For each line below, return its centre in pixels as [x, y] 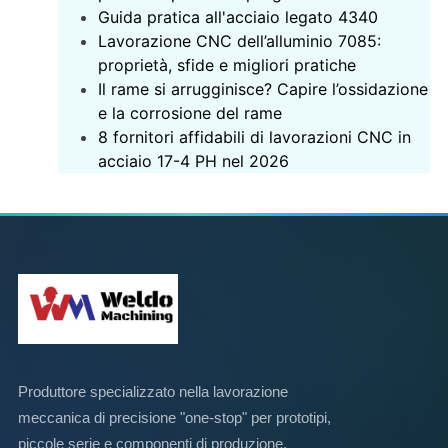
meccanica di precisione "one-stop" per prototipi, [174, 418]
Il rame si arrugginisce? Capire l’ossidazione [263, 88]
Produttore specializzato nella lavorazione [153, 392]
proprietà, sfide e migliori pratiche [227, 64]
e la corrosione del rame [190, 112]
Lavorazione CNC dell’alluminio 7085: [240, 40]
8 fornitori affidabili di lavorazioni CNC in [255, 136]
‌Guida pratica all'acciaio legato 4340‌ [238, 16]
